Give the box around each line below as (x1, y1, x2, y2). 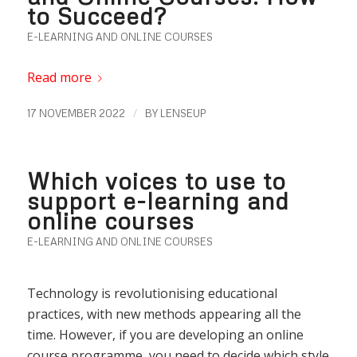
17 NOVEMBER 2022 (26, 107, 125, 120)
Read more (26, 69, 92, 87)
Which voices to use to (26, 167, 286, 195)
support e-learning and (26, 186, 289, 215)
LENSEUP (159, 107, 206, 120)
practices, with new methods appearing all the (26, 304, 301, 323)
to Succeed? (26, 2, 167, 30)
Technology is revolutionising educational (26, 284, 277, 302)
